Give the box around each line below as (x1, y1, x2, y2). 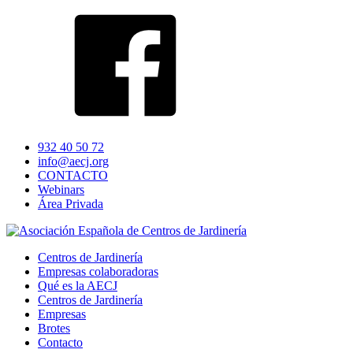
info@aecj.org (38, 154, 109, 168)
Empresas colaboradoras (38, 265, 158, 278)
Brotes (38, 321, 70, 335)
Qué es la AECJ (38, 279, 117, 292)
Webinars (38, 183, 84, 196)
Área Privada (38, 197, 103, 210)
